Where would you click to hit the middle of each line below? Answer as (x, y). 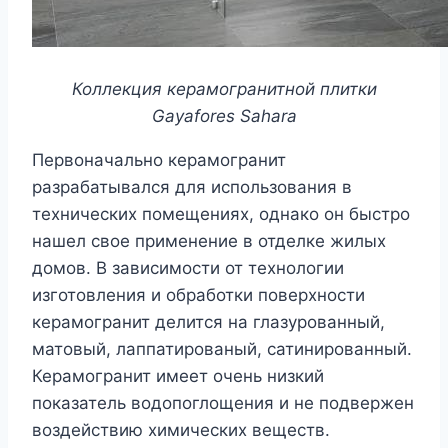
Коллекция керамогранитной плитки (224, 89)
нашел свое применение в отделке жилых (209, 241)
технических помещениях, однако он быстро (221, 214)
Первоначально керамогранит (159, 160)
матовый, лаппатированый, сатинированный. (222, 349)
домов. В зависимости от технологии (188, 268)
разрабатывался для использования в (192, 187)
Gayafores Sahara (224, 116)
